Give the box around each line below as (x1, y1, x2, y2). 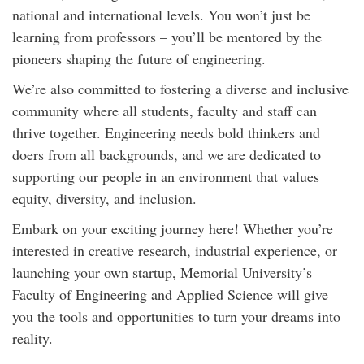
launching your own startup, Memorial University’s (12, 262, 312, 283)
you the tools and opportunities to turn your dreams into (12, 306, 340, 327)
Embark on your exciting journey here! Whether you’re (12, 219, 333, 239)
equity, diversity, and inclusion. (12, 188, 197, 209)
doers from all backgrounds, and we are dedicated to (12, 145, 321, 165)
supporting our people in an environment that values (12, 167, 319, 187)
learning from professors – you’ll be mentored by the (12, 27, 322, 47)
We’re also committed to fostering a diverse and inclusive (12, 79, 349, 99)
